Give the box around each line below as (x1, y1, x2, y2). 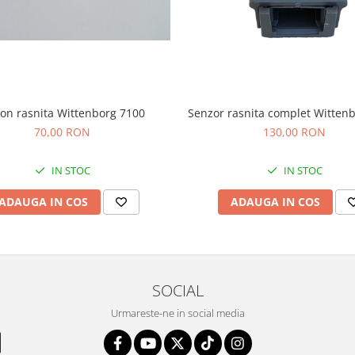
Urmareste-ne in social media (110, 305, 245, 320)
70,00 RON (34, 124, 90, 139)
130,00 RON (263, 124, 326, 139)
